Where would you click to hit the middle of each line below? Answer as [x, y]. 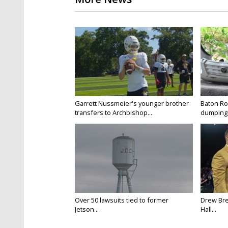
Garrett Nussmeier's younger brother [132, 104]
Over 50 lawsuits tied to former [122, 200]
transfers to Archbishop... [113, 113]
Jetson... [87, 209]
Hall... [208, 209]
